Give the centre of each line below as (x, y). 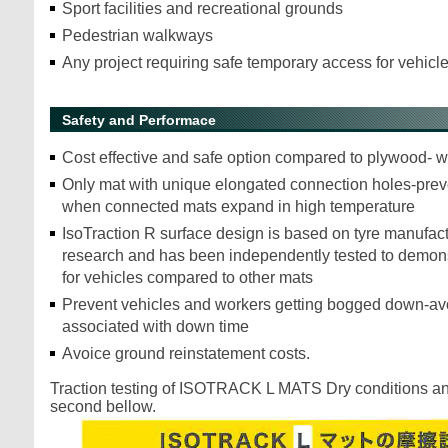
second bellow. (103, 406)
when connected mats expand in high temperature (240, 206)
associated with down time (155, 326)
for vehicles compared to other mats (189, 277)
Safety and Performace (139, 120)
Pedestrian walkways (137, 35)
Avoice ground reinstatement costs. (188, 353)
